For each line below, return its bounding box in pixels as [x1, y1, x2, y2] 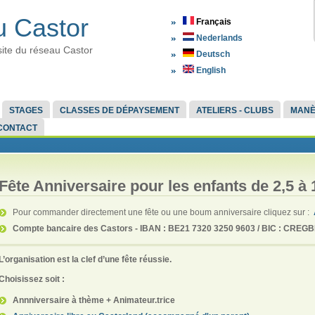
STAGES [8, 105, 43, 115]
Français [194, 17, 231, 27]
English [194, 65, 226, 75]
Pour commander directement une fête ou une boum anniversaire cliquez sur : [13, 207, 314, 217]
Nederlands [194, 33, 243, 43]
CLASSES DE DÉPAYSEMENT [59, 105, 179, 115]
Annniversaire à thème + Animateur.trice [13, 295, 175, 305]
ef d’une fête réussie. [88, 254, 172, 264]
